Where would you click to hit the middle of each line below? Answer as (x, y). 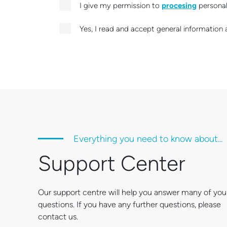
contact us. (58, 216)
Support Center (112, 163)
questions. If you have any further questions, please (129, 204)
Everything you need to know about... (148, 139)
